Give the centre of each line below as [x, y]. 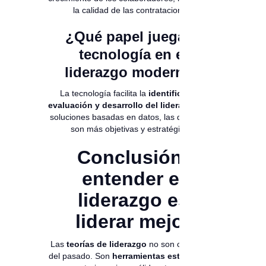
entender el [133, 179]
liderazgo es [133, 200]
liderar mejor [133, 222]
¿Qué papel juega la [133, 37]
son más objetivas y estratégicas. [133, 129]
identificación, [177, 94]
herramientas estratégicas [165, 256]
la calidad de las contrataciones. [133, 10]
